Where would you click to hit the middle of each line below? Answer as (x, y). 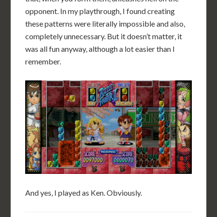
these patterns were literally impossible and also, (105, 24)
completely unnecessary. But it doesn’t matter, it (104, 36)
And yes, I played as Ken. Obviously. (84, 193)
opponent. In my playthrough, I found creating (100, 11)
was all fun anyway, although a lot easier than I (100, 49)
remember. (43, 62)
